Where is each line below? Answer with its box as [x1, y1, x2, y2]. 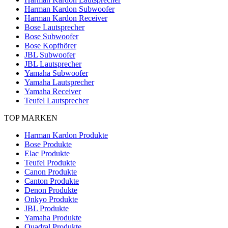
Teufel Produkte [24, 158, 76, 167]
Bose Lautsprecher [24, 22, 84, 32]
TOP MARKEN [4, 113, 58, 122]
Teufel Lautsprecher [24, 96, 89, 105]
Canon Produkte [24, 167, 77, 176]
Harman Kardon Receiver [24, 13, 107, 22]
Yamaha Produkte [24, 213, 81, 222]
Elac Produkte [24, 149, 70, 158]
